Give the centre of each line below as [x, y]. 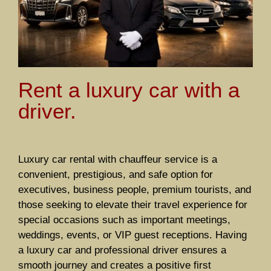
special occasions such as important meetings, [124, 220]
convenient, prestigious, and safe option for [116, 174]
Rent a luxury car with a [129, 90]
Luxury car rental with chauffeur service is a [118, 159]
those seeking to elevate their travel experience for [133, 204]
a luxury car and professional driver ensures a [122, 250]
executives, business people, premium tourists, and [135, 189]
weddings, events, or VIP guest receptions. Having [132, 235]
